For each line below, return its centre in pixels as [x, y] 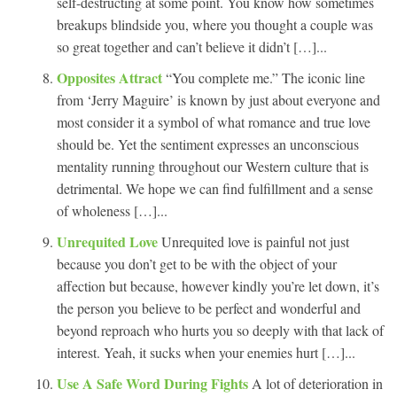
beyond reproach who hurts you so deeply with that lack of [220, 330]
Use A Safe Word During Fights [154, 383]
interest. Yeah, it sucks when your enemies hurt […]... [206, 352]
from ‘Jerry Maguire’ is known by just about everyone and [218, 99]
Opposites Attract [111, 77]
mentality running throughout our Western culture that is [213, 166]
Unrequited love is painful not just [255, 241]
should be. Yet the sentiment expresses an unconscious [208, 144]
